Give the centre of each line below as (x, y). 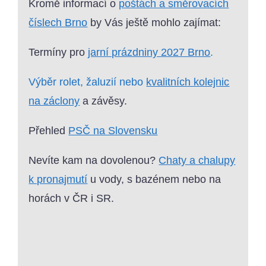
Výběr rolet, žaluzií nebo (88, 82)
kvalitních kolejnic (188, 82)
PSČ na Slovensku (113, 131)
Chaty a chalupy (197, 161)
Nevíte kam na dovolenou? (94, 161)
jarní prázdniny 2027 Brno (149, 53)
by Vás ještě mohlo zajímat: (154, 23)
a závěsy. (104, 101)
